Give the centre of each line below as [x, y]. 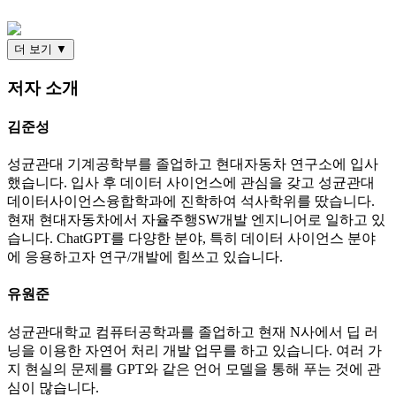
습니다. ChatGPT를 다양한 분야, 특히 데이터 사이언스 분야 [191, 239]
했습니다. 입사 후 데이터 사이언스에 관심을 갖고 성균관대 [191, 183]
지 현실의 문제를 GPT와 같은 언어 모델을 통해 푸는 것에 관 [194, 369]
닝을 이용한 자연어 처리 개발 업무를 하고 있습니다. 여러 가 [194, 350]
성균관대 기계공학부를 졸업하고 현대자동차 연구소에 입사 [193, 164]
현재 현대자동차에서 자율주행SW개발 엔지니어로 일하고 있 [196, 220]
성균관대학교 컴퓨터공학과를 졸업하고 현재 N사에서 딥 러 [193, 331]
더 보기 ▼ [41, 49]
